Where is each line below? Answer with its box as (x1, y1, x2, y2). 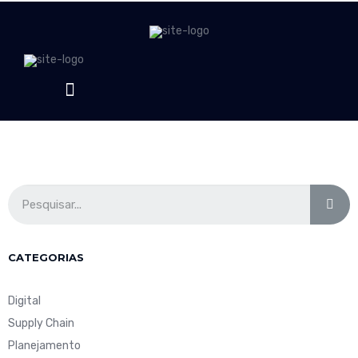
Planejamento (8, 339, 81, 353)
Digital (8, 294, 41, 308)
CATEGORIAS (8, 251, 84, 265)
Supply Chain (8, 316, 74, 331)
